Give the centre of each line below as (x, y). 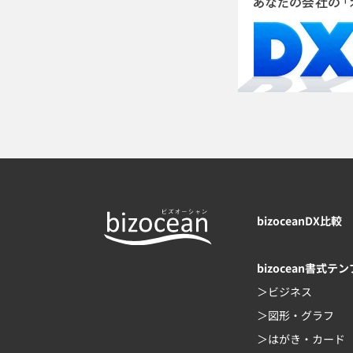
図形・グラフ (301, 316)
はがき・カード (307, 339)
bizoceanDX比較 (299, 221)
